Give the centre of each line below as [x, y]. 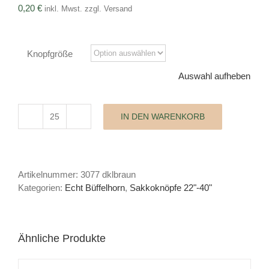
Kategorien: [41, 188]
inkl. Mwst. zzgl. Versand [88, 9]
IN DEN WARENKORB [163, 116]
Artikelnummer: [49, 174]
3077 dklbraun [108, 174]
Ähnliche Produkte [62, 238]
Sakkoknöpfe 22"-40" [171, 188]
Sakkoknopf [77, 122]
